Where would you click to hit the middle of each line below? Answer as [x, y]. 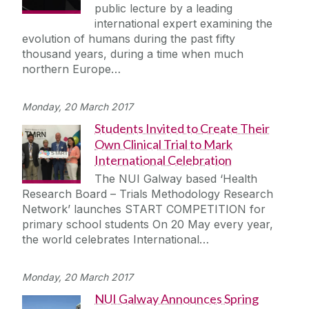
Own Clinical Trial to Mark [163, 144]
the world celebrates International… [116, 240]
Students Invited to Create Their [182, 129]
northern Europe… [71, 69]
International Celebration [163, 160]
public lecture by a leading [163, 9]
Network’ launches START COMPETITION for [144, 209]
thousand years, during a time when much [133, 54]
